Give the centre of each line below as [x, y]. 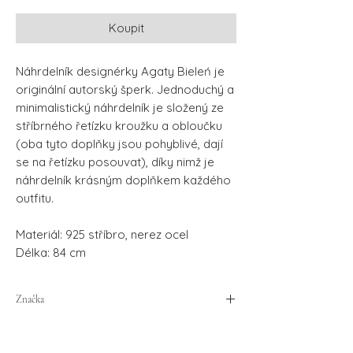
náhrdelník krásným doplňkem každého [123, 180]
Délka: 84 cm [52, 252]
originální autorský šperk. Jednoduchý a [125, 89]
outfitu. [36, 198]
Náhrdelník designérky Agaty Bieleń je [120, 71]
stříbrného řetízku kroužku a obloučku [119, 125]
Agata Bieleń [51, 329]
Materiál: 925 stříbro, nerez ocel [102, 234]
